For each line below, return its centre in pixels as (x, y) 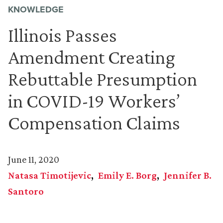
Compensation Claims (94, 123)
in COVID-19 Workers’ (94, 101)
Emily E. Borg (127, 175)
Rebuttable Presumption (103, 79)
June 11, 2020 (34, 159)
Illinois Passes (62, 35)
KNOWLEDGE (36, 9)
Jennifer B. (188, 175)
